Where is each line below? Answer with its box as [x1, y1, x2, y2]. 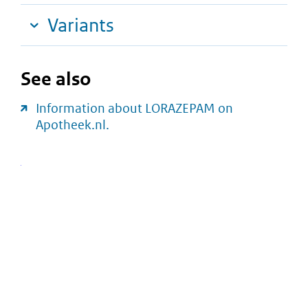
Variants [47, 14, 114, 37]
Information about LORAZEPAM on [36, 100, 233, 117]
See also [21, 67, 91, 91]
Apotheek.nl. [36, 117, 109, 133]
